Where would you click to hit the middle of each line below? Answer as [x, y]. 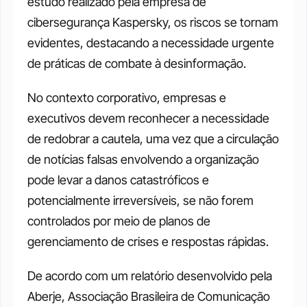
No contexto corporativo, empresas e [127, 98]
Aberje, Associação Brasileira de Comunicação [149, 296]
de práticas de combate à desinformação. [138, 63]
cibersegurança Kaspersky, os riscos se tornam [153, 22]
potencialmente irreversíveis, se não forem [140, 200]
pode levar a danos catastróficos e [118, 180]
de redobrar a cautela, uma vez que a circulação [153, 139]
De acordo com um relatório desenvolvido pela [150, 276]
